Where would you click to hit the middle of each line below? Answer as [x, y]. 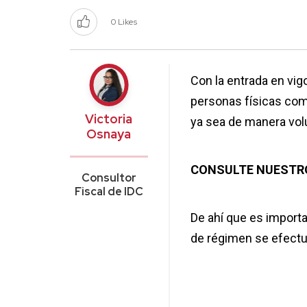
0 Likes [124, 22]
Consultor [109, 178]
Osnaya [109, 134]
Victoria [109, 119]
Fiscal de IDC [109, 192]
